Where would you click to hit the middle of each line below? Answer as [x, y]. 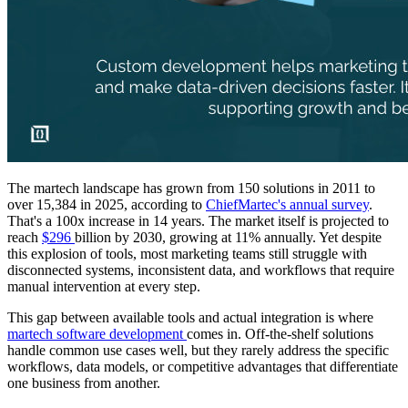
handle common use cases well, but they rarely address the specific [198, 351]
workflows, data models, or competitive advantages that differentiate [203, 367]
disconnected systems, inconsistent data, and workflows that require [201, 270]
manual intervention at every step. [104, 287]
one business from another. [86, 383]
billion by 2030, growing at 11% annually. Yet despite [228, 238]
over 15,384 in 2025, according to [107, 205]
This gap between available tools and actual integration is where [190, 318]
